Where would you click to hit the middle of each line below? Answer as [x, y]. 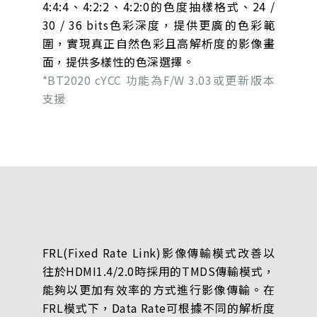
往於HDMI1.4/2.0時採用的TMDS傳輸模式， [158, 271]
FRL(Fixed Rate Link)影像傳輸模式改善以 [158, 253]
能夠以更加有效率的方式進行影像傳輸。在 [158, 290]
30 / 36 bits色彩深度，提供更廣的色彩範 [158, 24]
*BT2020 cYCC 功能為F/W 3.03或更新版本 [158, 80]
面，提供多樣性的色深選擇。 [118, 61]
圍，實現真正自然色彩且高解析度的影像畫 [158, 43]
